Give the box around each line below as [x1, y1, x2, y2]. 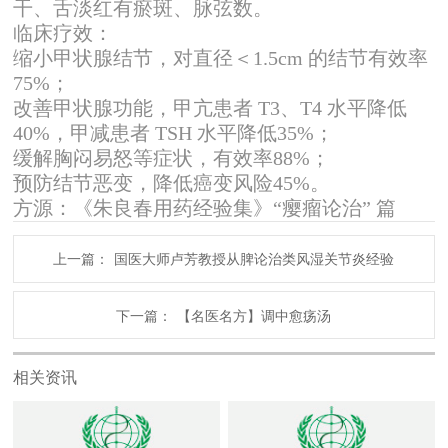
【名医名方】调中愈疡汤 [177, 308, 332, 324]
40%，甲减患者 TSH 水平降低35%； [13, 121, 335, 144]
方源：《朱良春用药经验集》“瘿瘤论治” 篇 [13, 196, 397, 219]
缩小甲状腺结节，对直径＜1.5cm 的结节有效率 [13, 46, 429, 69]
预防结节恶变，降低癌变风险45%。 [13, 171, 331, 194]
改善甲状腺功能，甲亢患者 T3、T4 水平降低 [13, 96, 408, 119]
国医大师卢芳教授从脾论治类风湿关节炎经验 [114, 252, 395, 268]
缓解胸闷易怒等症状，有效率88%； [13, 146, 331, 169]
